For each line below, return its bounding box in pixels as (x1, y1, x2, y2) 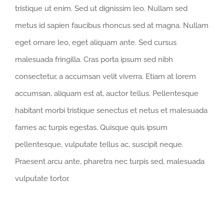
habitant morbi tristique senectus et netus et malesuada (15, 106, 207, 115)
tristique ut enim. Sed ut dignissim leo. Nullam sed (15, 4, 187, 13)
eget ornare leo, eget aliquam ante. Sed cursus (15, 38, 176, 47)
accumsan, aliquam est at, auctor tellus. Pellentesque (15, 89, 198, 98)
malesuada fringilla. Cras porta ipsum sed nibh (15, 55, 173, 64)
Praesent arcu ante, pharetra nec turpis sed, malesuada (15, 157, 204, 166)
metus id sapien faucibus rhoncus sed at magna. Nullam (15, 21, 208, 30)
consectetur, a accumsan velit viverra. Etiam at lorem (15, 72, 196, 81)
